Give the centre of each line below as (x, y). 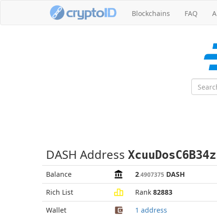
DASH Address (87, 154)
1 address (151, 210)
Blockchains (151, 13)
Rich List (60, 192)
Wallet (56, 210)
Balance (59, 174)
